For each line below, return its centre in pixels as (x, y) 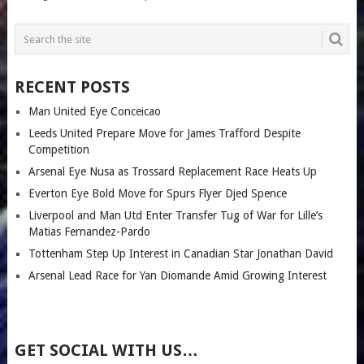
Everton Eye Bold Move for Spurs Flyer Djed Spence (157, 194)
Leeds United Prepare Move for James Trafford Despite (164, 134)
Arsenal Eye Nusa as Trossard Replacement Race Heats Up (172, 172)
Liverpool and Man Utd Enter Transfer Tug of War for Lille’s (175, 216)
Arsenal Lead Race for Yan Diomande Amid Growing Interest (177, 276)
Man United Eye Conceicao (94, 112)
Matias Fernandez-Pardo (89, 232)
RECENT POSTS (72, 87)
